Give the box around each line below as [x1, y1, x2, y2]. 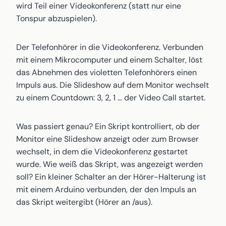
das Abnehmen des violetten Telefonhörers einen [16, 67, 197, 78]
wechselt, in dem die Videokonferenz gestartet [16, 146, 188, 157]
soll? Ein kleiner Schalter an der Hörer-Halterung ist [16, 172, 206, 182]
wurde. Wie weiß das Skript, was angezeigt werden [16, 159, 203, 169]
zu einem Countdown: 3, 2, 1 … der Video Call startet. [16, 92, 205, 103]
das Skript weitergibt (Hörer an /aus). [16, 197, 152, 207]
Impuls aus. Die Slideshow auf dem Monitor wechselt [16, 80, 209, 90]
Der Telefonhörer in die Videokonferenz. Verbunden [16, 42, 203, 52]
